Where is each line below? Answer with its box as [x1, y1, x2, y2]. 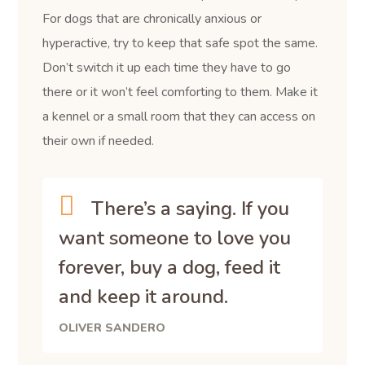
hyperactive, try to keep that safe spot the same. [42, 34, 319, 52]
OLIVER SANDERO [59, 320, 166, 336]
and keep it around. [59, 284, 229, 310]
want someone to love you [59, 225, 292, 251]
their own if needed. [42, 132, 155, 150]
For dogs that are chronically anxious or [42, 10, 262, 28]
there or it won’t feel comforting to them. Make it [42, 83, 319, 101]
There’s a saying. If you [91, 196, 290, 222]
